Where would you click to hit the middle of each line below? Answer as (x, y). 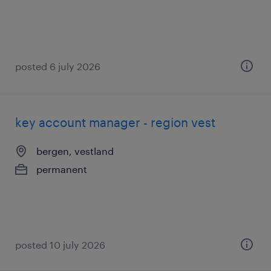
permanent (62, 169)
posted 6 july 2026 (58, 66)
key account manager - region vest (115, 122)
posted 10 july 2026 (60, 245)
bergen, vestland (75, 151)
